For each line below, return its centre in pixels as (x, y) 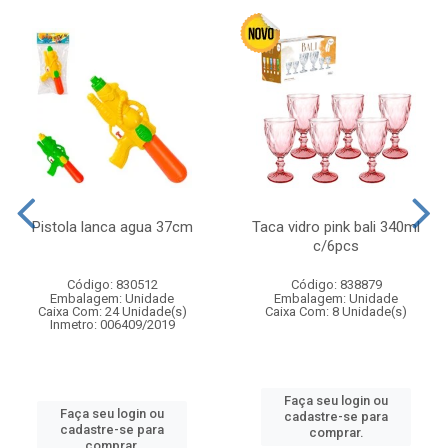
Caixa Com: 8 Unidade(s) (336, 311)
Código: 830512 (112, 284)
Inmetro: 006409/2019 (112, 324)
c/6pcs (336, 245)
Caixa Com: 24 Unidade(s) (112, 311)
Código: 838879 (336, 284)
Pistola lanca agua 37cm (112, 226)
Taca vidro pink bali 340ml (336, 226)
